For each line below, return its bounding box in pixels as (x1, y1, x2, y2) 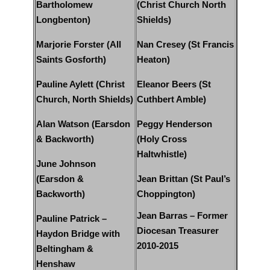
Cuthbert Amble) (136, 95, 206, 105)
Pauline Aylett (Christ (36, 80, 125, 90)
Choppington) (136, 189, 195, 199)
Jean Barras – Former (136, 211, 228, 221)
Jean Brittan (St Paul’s (136, 174, 230, 184)
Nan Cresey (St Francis (136, 40, 234, 50)
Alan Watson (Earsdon (36, 119, 130, 130)
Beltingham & (36, 244, 93, 254)
